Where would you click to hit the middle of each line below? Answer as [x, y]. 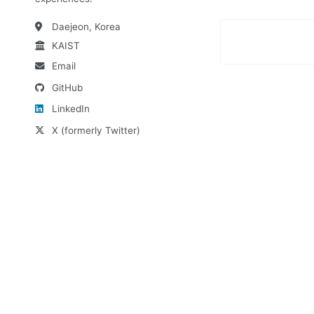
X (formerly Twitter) [96, 131]
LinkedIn [70, 109]
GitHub [67, 87]
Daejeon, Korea [86, 27]
